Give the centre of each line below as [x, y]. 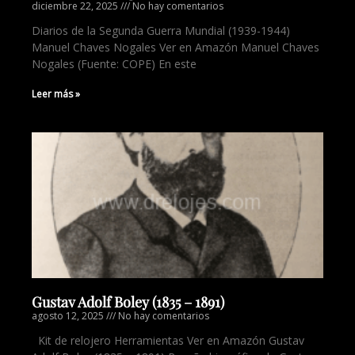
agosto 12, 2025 [69, 316]
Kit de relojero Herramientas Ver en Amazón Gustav [168, 340]
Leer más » [56, 94]
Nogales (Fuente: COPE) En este [114, 64]
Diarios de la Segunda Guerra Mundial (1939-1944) [161, 31]
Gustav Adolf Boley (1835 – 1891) [128, 302]
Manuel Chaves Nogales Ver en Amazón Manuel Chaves [176, 47]
